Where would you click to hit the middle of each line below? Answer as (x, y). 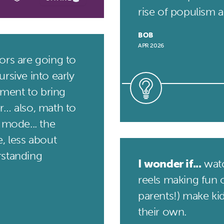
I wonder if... (170, 164)
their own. (162, 212)
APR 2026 (151, 45)
